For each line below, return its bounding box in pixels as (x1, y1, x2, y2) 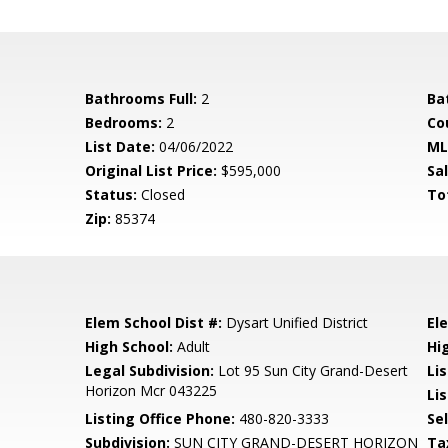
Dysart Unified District (222, 313, 369, 332)
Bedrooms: (85, 113, 163, 132)
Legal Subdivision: (85, 361, 215, 380)
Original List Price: (85, 161, 218, 180)
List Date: (85, 137, 156, 156)
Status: (85, 185, 138, 204)
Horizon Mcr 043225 (85, 381, 218, 400)
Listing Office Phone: (85, 409, 236, 428)
